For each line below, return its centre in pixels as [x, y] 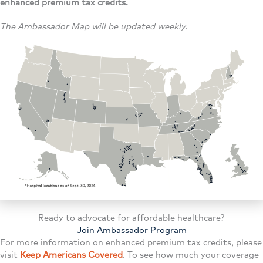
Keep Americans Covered [71, 254]
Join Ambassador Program [131, 230]
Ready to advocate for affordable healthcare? [131, 217]
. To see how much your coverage [191, 254]
